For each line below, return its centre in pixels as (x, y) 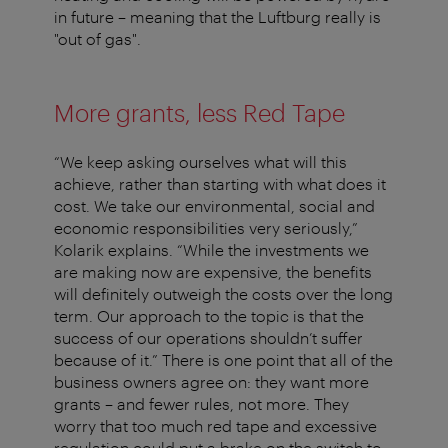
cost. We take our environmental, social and (214, 206)
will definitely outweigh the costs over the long (223, 294)
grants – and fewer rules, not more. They (201, 404)
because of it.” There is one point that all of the (223, 360)
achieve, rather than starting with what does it (220, 184)
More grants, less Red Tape (199, 113)
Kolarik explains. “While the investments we (211, 250)
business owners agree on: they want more (211, 382)
